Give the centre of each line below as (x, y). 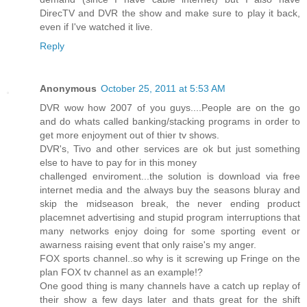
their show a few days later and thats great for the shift (170, 299)
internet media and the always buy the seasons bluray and (170, 189)
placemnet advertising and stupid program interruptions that (170, 217)
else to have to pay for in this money (118, 162)
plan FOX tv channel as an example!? (121, 272)
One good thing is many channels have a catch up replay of (170, 285)
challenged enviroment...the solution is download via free (170, 176)
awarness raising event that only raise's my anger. (148, 244)
